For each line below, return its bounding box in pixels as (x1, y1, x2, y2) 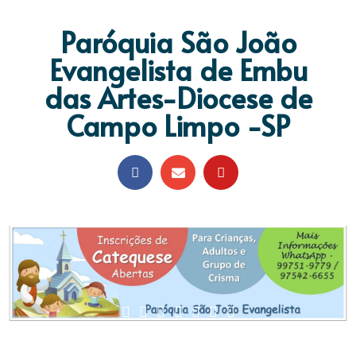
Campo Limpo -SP (66, 106, 290, 145)
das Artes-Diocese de (44, 78, 312, 117)
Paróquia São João (60, 22, 296, 61)
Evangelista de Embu (48, 50, 308, 89)
